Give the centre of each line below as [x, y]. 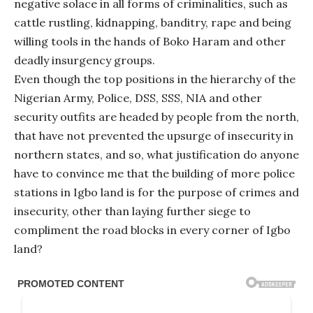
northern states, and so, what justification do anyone [156, 154]
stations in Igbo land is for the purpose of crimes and [156, 192]
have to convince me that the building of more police [154, 173]
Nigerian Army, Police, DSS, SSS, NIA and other [138, 97]
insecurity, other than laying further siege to [132, 211]
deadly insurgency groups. [85, 60]
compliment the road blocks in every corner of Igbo [152, 230]
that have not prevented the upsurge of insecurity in [154, 135]
